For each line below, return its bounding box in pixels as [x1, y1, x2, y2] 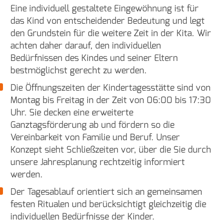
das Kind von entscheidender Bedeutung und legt [10, 14, 205, 27]
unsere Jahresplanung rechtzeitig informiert [10, 156, 185, 168]
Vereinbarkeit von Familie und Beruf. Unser [10, 131, 180, 143]
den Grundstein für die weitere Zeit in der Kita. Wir [10, 27, 211, 39]
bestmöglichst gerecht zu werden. [10, 64, 147, 76]
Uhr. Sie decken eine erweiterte [10, 106, 133, 118]
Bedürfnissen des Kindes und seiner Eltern [10, 52, 178, 64]
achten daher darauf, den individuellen [10, 39, 161, 52]
